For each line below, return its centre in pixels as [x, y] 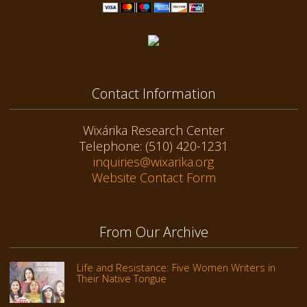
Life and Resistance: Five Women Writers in [176, 267]
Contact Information [153, 93]
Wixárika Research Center [153, 131]
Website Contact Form [153, 178]
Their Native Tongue [121, 278]
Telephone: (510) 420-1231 [153, 146]
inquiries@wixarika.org [153, 162]
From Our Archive [153, 232]
